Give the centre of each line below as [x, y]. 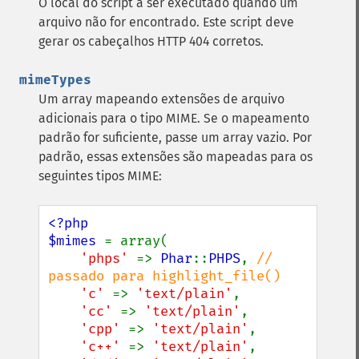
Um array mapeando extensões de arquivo [161, 99]
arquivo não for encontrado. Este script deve [166, 22]
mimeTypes [55, 80]
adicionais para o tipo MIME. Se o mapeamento [174, 118]
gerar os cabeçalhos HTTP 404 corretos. [151, 41]
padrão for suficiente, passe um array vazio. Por [175, 137]
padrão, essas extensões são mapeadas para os [175, 157]
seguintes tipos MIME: [100, 176]
